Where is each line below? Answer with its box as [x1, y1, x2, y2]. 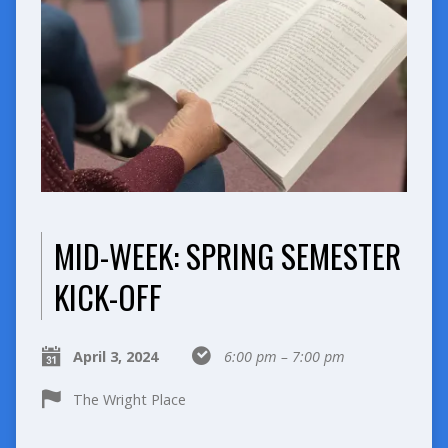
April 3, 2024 [72, 346, 158, 366]
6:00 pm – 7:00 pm [223, 346, 345, 366]
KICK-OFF [53, 272, 162, 320]
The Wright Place [72, 389, 186, 409]
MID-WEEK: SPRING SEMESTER [53, 231, 401, 279]
